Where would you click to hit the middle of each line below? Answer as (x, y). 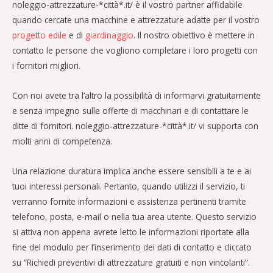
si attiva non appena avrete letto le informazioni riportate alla (131, 232)
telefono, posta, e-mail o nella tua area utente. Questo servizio (134, 217)
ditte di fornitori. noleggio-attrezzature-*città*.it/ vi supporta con (135, 126)
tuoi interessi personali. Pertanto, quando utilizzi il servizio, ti (129, 186)
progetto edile (39, 35)
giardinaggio (109, 35)
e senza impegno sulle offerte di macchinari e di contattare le (130, 111)
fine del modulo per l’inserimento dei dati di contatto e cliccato (132, 247)
